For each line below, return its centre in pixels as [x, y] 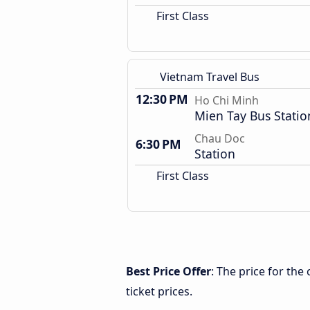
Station [215, 154]
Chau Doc [220, 138]
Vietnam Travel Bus [210, 77]
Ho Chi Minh [227, 100]
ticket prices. [159, 291]
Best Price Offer [168, 271]
